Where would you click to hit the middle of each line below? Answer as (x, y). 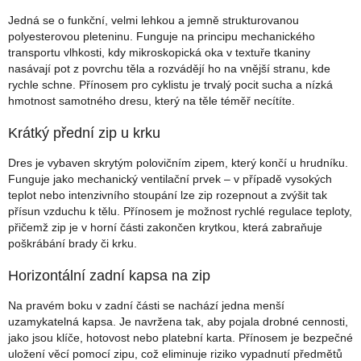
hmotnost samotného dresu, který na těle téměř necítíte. (151, 101)
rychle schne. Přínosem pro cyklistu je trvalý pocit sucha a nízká (170, 85)
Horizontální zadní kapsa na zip (109, 276)
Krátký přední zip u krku (84, 133)
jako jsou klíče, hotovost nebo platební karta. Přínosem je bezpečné (180, 338)
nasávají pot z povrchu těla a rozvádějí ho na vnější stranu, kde (169, 69)
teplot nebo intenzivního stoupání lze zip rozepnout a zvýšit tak (168, 195)
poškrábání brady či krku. (73, 244)
